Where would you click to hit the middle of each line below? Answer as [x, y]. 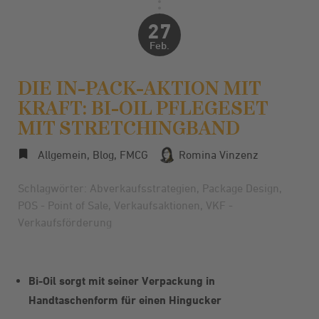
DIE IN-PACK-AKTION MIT [139, 88]
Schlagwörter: [54, 188]
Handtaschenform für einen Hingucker [125, 300]
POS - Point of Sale [63, 205]
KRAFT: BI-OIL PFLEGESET [143, 108]
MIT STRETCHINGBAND [129, 128]
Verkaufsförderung [65, 222]
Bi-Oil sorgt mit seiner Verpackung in [122, 281]
